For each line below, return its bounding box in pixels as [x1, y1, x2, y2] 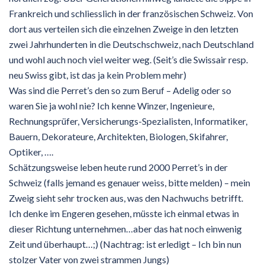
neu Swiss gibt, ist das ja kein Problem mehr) [9, 69, 186, 80]
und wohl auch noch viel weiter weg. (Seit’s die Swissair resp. [9, 53, 248, 65]
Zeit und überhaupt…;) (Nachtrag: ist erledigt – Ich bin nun [9, 238, 241, 250]
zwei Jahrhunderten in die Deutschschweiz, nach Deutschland [9, 38, 254, 50]
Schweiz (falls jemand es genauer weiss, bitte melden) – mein [9, 176, 250, 188]
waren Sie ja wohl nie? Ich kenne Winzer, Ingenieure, [9, 99, 214, 111]
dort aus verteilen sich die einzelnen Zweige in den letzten [9, 22, 238, 34]
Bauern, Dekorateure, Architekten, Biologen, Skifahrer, [9, 130, 228, 142]
